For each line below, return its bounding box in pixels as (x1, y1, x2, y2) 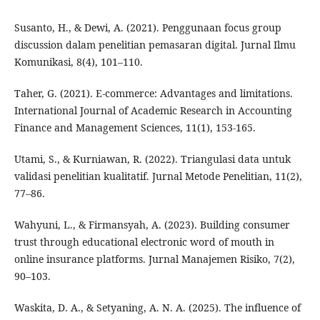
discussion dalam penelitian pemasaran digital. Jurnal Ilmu (14, 37, 296, 51)
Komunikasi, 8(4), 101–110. (14, 54, 143, 69)
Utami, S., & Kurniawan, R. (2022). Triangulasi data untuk (14, 151, 291, 166)
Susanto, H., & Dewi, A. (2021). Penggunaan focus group (14, 20, 281, 34)
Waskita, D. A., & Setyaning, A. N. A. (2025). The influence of (14, 300, 301, 314)
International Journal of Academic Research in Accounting (14, 103, 292, 117)
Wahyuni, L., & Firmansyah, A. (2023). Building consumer (14, 217, 290, 231)
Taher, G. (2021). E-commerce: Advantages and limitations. (14, 86, 293, 100)
